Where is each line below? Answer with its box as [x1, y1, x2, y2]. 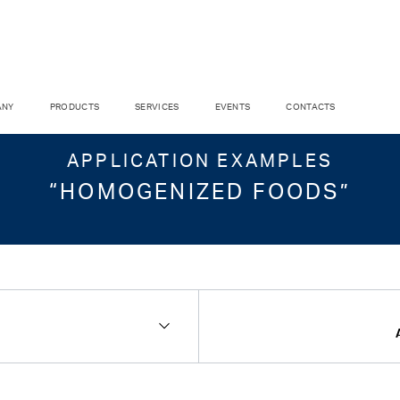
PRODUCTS [49, 100, 100, 112]
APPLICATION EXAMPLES [66, 149, 333, 172]
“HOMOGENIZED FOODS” [49, 178, 351, 205]
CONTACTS [286, 100, 336, 112]
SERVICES [135, 100, 179, 112]
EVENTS [214, 100, 251, 112]
